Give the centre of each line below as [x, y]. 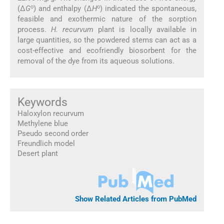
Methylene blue [42, 123]
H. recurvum [72, 30]
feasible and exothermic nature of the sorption [107, 19]
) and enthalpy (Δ [62, 9]
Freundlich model [46, 143]
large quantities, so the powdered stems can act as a [107, 40]
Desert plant [37, 153]
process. [34, 30]
